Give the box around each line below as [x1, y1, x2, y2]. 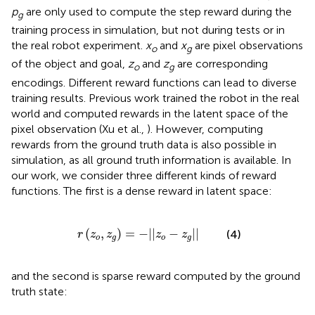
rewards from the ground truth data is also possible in [11, 137, 276, 151]
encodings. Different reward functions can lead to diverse [11, 75, 297, 89]
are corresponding [174, 57, 268, 71]
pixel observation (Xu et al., [11, 122, 147, 136]
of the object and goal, [11, 57, 128, 71]
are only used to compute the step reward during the [23, 5, 292, 18]
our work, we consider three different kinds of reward [11, 168, 276, 182]
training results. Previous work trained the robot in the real [11, 91, 300, 105]
